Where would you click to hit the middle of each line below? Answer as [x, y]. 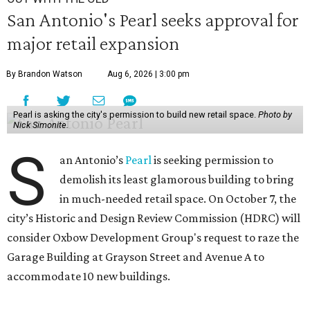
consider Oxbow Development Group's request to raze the [153, 237]
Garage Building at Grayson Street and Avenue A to [136, 257]
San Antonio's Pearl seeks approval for [153, 19]
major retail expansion [93, 43]
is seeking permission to [213, 160]
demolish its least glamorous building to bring [177, 179]
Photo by [275, 115]
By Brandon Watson [44, 74]
